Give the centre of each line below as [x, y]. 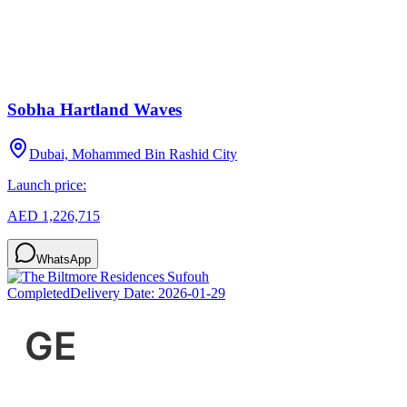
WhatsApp [64, 260]
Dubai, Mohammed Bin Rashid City [133, 154]
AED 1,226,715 [54, 216]
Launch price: [47, 185]
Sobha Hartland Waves [94, 110]
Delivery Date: [114, 293]
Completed [39, 293]
